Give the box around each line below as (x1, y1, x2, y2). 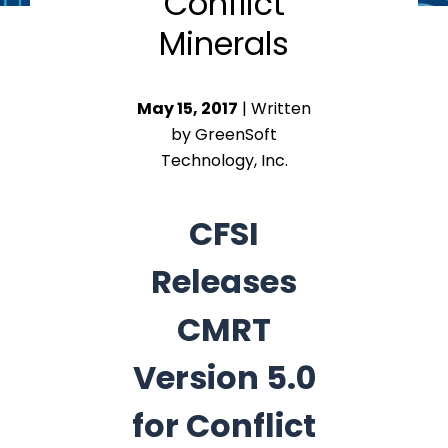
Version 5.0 (132, 355, 316, 400)
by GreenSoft (171, 123, 277, 146)
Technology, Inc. (160, 149, 288, 172)
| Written (238, 97, 311, 120)
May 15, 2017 (137, 97, 238, 120)
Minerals (159, 21, 289, 66)
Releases (151, 259, 297, 304)
